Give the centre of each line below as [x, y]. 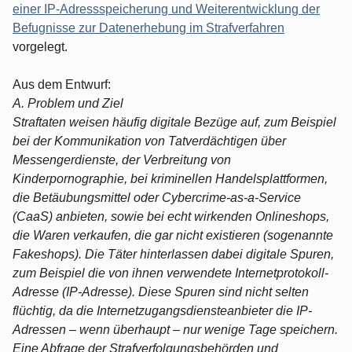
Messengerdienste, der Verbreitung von [122, 159]
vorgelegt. [40, 46]
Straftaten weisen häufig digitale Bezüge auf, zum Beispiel [174, 122]
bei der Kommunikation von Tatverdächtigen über [149, 141]
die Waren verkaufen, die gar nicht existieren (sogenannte [173, 235]
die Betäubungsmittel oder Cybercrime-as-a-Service [157, 197]
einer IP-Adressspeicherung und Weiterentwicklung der [166, 9]
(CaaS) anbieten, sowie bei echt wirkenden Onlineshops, [171, 216]
